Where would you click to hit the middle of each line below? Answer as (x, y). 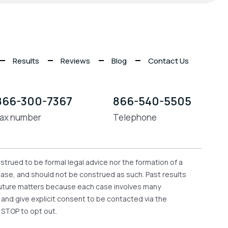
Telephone (135, 117)
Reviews (75, 61)
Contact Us (168, 61)
